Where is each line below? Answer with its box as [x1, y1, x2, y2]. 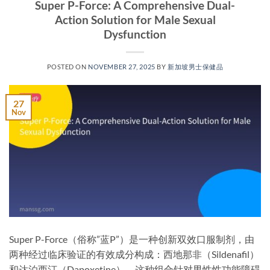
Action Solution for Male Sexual [54, 12, 216, 27]
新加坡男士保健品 [167, 62, 224, 71]
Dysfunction [104, 27, 166, 41]
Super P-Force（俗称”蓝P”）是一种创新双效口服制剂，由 [9, 233, 254, 245]
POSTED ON [46, 62, 89, 71]
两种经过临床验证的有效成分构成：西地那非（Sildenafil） [9, 248, 259, 260]
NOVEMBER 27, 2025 [88, 62, 155, 71]
